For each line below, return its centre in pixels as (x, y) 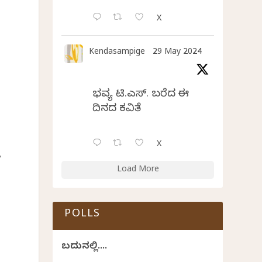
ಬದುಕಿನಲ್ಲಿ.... (85, 248)
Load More (138, 171)
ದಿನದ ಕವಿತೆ (117, 110)
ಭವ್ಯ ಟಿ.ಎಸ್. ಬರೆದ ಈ (141, 95)
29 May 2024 (177, 53)
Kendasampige (117, 53)
